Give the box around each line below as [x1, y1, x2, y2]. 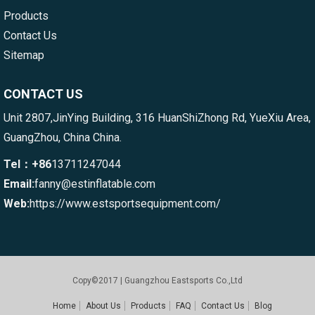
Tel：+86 [4, 157, 51, 171]
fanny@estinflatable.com [34, 176, 155, 191]
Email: [4, 176, 34, 191]
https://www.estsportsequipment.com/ [30, 196, 221, 210]
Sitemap [4, 48, 44, 62]
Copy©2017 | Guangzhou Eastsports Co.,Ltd [72, 275, 243, 285]
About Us [85, 300, 121, 311]
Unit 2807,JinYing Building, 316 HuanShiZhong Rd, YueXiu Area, [4, 110, 311, 124]
